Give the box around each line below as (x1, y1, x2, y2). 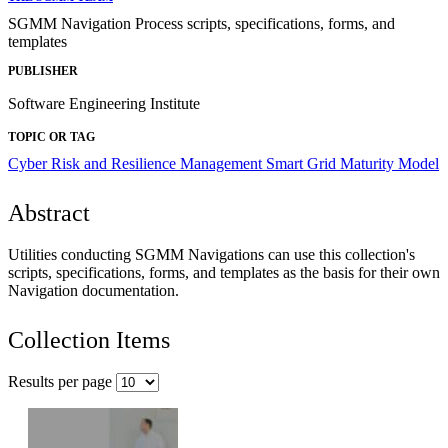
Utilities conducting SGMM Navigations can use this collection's (8, 245, 415, 263)
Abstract (8, 199, 90, 226)
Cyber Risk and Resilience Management (8, 154, 266, 172)
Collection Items (8, 326, 170, 353)
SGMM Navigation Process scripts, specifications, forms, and (8, 15, 395, 33)
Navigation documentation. (8, 281, 179, 299)
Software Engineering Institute (8, 94, 200, 112)
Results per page (8, 372, 116, 390)
